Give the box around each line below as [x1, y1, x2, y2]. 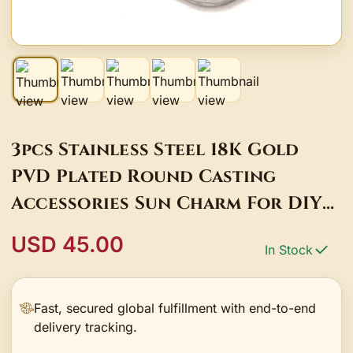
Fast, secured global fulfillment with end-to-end [34, 299, 317, 316]
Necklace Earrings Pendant [11, 217, 288, 242]
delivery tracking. [34, 318, 138, 335]
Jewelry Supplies [11, 244, 172, 269]
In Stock [265, 241, 313, 258]
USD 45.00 [11, 231, 124, 258]
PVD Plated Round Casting [11, 164, 277, 188]
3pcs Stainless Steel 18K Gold [11, 137, 299, 162]
